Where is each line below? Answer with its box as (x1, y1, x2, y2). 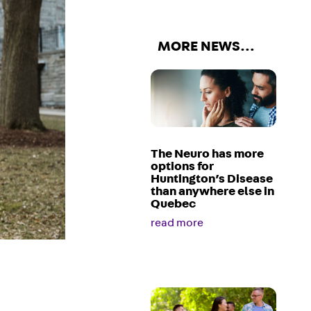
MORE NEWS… (158, 39, 255, 53)
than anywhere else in (151, 185, 275, 199)
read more (151, 217, 204, 229)
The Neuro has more (151, 148, 264, 161)
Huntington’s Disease (151, 173, 274, 186)
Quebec (151, 198, 196, 211)
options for (151, 160, 215, 174)
